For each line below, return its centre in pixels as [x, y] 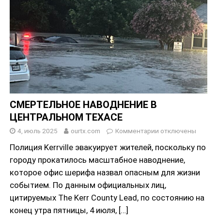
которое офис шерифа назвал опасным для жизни [105, 173]
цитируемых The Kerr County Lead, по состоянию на [107, 198]
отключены [178, 131]
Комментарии [137, 131]
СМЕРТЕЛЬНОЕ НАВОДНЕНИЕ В [83, 105]
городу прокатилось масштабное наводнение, [97, 160]
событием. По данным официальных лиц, [88, 185]
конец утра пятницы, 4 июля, [64, 210]
